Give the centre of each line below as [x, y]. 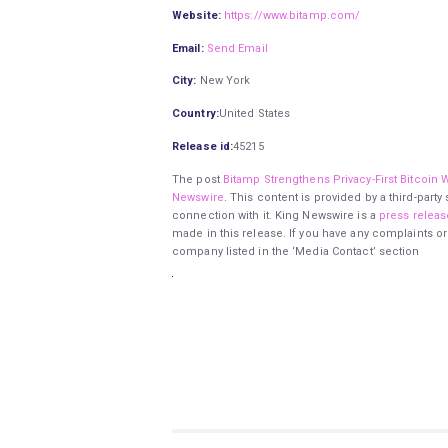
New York [223, 81]
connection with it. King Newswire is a [275, 215]
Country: [195, 114]
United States [254, 114]
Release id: [203, 147]
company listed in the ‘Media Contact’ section [296, 251]
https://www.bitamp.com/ [292, 15]
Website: [196, 15]
